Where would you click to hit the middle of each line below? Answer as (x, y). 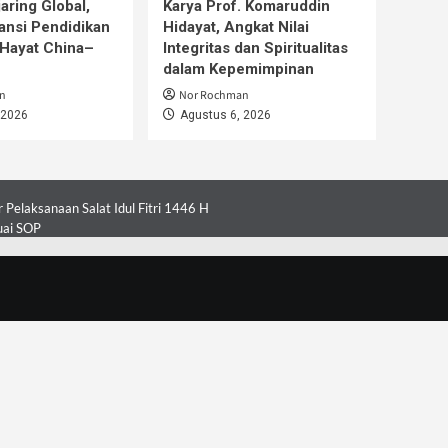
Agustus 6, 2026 (225, 115)
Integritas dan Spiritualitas (255, 48)
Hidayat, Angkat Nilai (236, 27)
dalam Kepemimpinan (238, 69)
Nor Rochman (214, 96)
